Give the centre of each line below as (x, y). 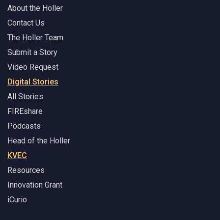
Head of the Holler (39, 141)
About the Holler (35, 8)
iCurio (17, 200)
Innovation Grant (35, 185)
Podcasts (24, 126)
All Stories (25, 97)
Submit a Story (32, 53)
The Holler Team (35, 38)
